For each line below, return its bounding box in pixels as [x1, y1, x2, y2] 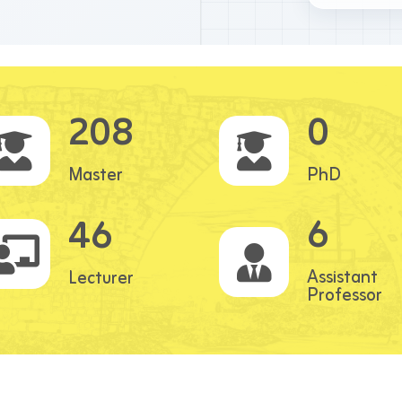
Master [67, 160, 123, 190]
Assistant [307, 262, 378, 293]
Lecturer [67, 263, 134, 293]
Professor [307, 280, 382, 310]
